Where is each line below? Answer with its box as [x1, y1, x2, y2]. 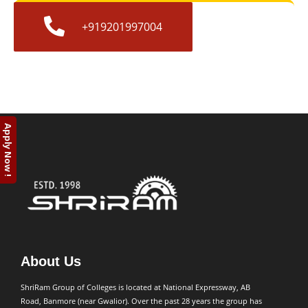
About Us [21, 254, 81, 269]
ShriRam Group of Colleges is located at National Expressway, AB [21, 282, 250, 293]
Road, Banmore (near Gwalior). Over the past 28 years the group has [21, 296, 262, 307]
